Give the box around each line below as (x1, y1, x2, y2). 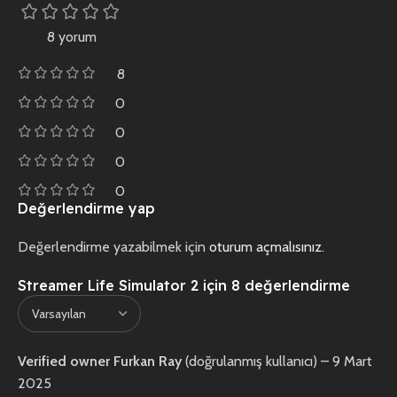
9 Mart (332, 353, 372, 370)
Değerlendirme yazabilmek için (18, 238, 209, 256)
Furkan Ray (113, 353, 185, 370)
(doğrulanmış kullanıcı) (185, 353, 317, 370)
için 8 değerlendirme (198, 276, 350, 295)
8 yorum (46, 28, 97, 46)
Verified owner (18, 353, 113, 370)
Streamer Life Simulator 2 (18, 276, 198, 295)
